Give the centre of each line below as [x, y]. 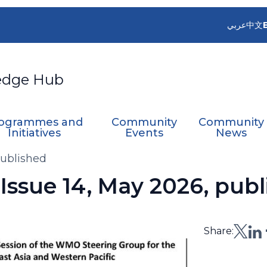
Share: [219, 231]
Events [144, 133]
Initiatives [34, 133]
